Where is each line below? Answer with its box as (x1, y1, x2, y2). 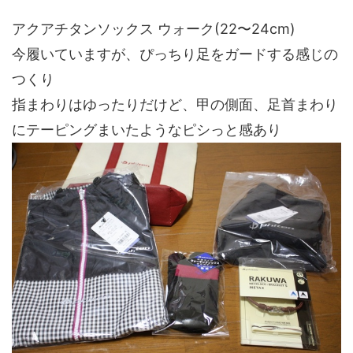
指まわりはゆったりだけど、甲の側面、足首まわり (12, 96, 338, 113)
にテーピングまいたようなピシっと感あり (12, 121, 281, 139)
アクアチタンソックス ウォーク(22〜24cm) (12, 20, 295, 38)
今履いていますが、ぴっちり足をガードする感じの (12, 46, 338, 63)
